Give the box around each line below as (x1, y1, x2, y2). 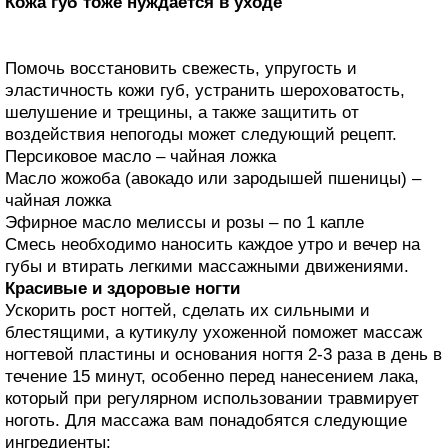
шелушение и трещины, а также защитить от (5, 102, 359, 122)
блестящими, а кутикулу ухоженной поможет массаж (5, 322, 422, 342)
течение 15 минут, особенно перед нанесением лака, (5, 366, 419, 386)
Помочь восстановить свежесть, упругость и (5, 58, 357, 78)
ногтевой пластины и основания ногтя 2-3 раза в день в (5, 344, 442, 364)
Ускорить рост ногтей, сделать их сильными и (5, 300, 370, 320)
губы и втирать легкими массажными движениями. (5, 256, 409, 276)
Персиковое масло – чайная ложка (5, 146, 276, 166)
